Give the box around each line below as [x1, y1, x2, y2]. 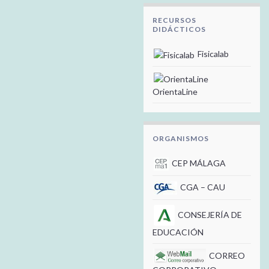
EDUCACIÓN [153, 227, 204, 238]
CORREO [207, 250, 245, 261]
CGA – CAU [178, 182, 225, 193]
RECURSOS [153, 15, 196, 25]
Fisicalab [196, 48, 229, 59]
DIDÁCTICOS [153, 24, 206, 34]
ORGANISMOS [153, 133, 209, 143]
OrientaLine [153, 86, 198, 97]
